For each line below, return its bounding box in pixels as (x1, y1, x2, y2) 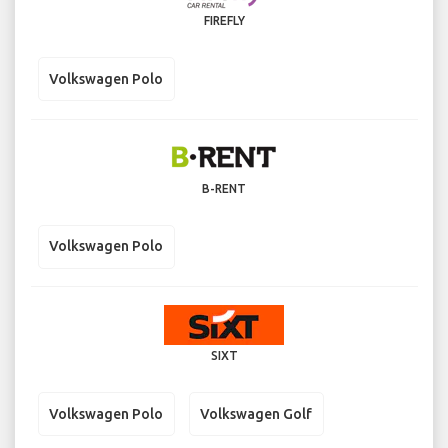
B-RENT (202, 181, 246, 195)
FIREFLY (203, 14, 245, 28)
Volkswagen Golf (200, 405, 312, 422)
